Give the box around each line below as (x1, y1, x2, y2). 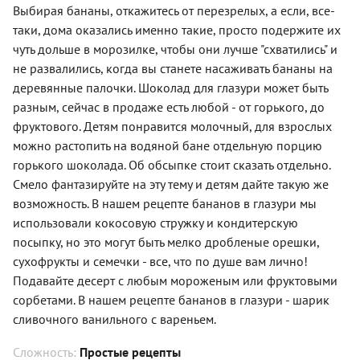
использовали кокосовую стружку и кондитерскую (13, 214, 298, 231)
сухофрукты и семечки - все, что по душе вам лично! (13, 252, 308, 269)
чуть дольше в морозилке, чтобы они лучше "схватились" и (13, 40, 337, 57)
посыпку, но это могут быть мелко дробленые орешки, (13, 233, 319, 250)
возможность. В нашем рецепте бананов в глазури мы (13, 194, 317, 211)
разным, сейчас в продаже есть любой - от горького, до (13, 98, 325, 115)
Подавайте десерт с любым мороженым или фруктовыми (13, 272, 337, 288)
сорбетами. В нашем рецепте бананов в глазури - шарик (13, 291, 329, 308)
